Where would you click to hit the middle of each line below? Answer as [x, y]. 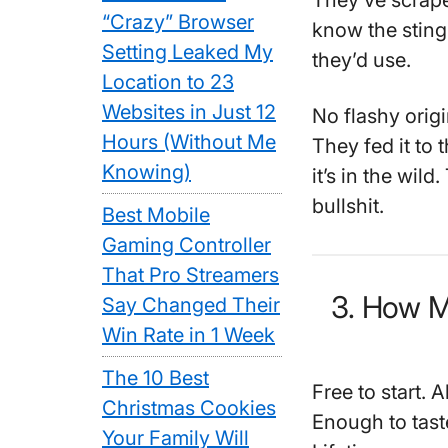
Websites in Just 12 [189, 112]
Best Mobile [156, 215]
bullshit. [348, 206]
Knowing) [146, 172]
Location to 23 [168, 82]
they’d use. [361, 60]
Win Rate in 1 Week [188, 335]
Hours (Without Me [189, 142]
